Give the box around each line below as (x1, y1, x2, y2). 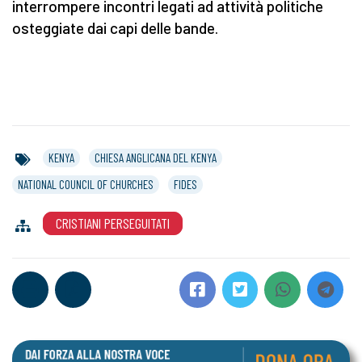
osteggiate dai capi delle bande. (12, 19, 218, 38)
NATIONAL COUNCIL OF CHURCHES (18, 177, 154, 192)
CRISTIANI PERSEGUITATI (56, 214, 170, 233)
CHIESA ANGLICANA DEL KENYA (95, 150, 217, 166)
